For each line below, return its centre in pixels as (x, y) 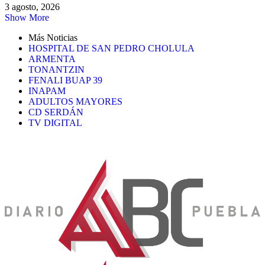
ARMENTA (52, 59)
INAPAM (47, 91)
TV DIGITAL (55, 123)
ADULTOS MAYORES (75, 102)
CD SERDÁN (56, 112)
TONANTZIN (56, 70)
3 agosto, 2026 (32, 7)
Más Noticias (53, 38)
